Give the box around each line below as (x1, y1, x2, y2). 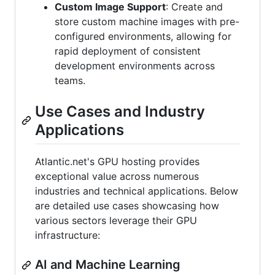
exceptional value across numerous (35, 170, 199, 183)
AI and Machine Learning (35, 257, 180, 273)
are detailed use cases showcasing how (35, 199, 219, 212)
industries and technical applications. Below (35, 185, 238, 198)
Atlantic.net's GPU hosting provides (35, 155, 199, 168)
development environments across (55, 60, 215, 72)
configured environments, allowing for (55, 30, 231, 43)
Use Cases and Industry (35, 103, 205, 121)
